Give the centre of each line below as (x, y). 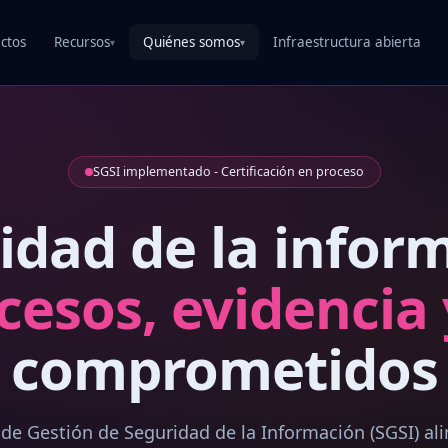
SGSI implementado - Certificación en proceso (228, 171)
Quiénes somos (191, 42)
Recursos (82, 42)
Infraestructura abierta (347, 42)
